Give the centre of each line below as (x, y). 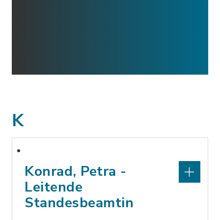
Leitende (54, 187)
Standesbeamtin (79, 203)
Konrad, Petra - (76, 171)
